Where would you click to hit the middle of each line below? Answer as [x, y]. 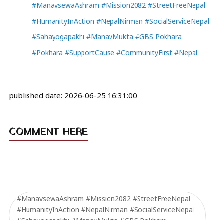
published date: [37, 95]
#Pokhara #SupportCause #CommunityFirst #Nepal [114, 52]
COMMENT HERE [48, 132]
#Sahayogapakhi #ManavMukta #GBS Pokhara [107, 36]
